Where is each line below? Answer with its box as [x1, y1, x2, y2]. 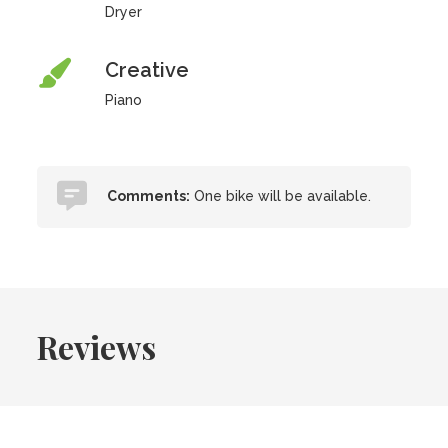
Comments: [107, 188, 191, 204]
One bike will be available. [190, 188, 372, 204]
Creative [104, 58, 189, 82]
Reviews [37, 325, 157, 368]
